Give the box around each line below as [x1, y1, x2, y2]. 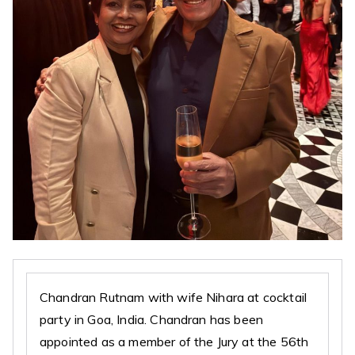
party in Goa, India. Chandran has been [40, 311, 264, 327]
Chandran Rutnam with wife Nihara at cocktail [40, 288, 307, 305]
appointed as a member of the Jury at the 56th [40, 333, 309, 349]
